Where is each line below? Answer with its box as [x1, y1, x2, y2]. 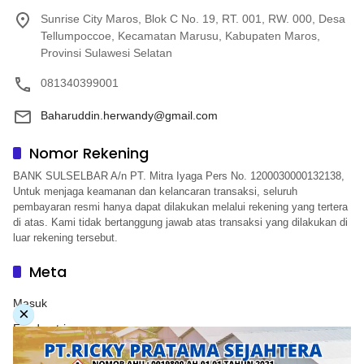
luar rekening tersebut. [13, 231, 118, 244]
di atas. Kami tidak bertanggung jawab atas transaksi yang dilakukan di [13, 215, 348, 228]
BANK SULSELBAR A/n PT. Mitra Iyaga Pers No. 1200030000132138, [13, 169, 344, 182]
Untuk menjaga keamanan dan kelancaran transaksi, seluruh [13, 184, 297, 197]
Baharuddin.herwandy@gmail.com [41, 108, 218, 122]
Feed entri [13, 321, 66, 335]
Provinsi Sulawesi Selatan [41, 45, 172, 59]
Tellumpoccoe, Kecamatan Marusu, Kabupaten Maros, [41, 28, 320, 42]
